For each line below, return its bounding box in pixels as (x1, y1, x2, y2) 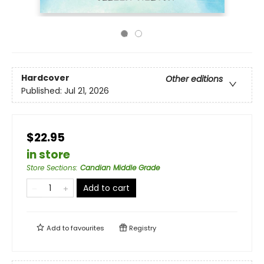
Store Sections (27, 163, 76, 173)
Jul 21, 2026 (64, 85, 109, 97)
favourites (71, 223, 104, 233)
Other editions (166, 73, 223, 85)
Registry (127, 223, 156, 233)
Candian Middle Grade (80, 163, 160, 173)
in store (27, 147, 70, 163)
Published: (21, 85, 64, 97)
